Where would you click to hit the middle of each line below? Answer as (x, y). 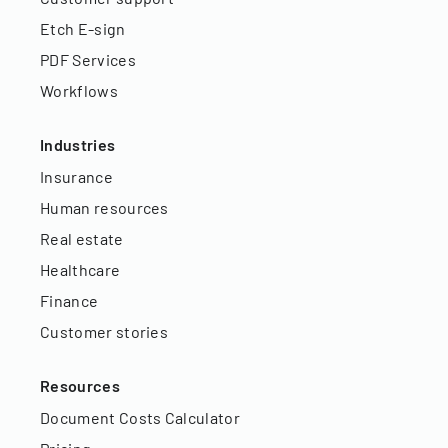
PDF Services (88, 60)
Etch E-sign (83, 29)
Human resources (104, 208)
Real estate (82, 239)
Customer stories (104, 332)
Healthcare (80, 270)
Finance (69, 301)
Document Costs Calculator (140, 418)
